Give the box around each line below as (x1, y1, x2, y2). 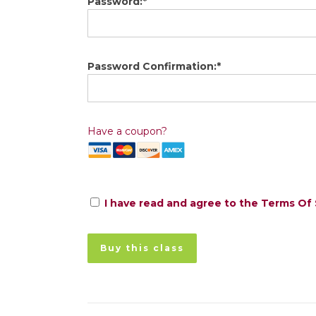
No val (87, 233, 119, 247)
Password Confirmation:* (87, 59, 221, 73)
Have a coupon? (87, 124, 167, 138)
